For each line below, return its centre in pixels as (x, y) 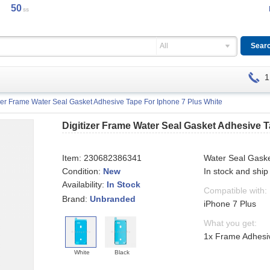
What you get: (231, 223)
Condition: (83, 171)
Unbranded (113, 199)
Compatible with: (236, 190)
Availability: (85, 184)
